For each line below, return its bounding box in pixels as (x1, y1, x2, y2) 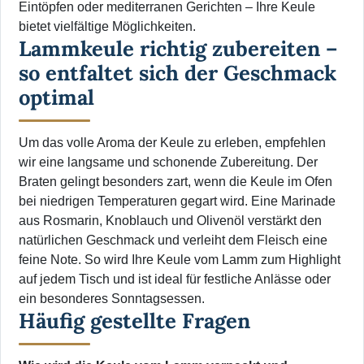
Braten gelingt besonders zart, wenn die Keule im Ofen (19, 175, 332, 189)
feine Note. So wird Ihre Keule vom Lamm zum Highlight (19, 253, 340, 267)
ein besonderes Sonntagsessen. (19, 292, 205, 306)
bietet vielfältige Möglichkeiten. (19, 19, 196, 34)
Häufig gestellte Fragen (19, 307, 250, 335)
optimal (19, 84, 94, 111)
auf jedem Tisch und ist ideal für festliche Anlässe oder (19, 272, 331, 287)
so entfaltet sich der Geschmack (19, 59, 336, 87)
